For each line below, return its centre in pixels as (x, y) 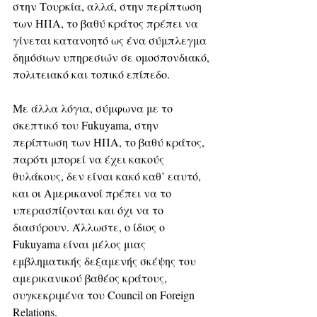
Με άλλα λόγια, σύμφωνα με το (94, 108)
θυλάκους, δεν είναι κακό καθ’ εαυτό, (108, 175)
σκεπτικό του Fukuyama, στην (87, 125)
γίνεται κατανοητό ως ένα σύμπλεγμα (111, 40)
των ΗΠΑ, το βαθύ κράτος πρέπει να (107, 23)
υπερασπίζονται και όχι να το (90, 209)
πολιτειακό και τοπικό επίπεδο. (93, 74)
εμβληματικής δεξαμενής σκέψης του (106, 260)
